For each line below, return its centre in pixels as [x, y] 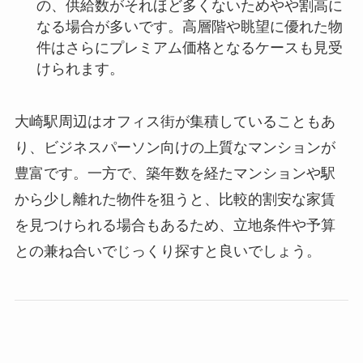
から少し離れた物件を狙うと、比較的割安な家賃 [175, 199]
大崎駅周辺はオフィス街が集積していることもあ [175, 121]
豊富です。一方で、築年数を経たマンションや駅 [175, 173]
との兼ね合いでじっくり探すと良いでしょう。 [167, 251]
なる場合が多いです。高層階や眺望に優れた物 [189, 26]
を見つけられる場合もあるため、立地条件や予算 [175, 225]
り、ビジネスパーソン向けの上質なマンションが [175, 147]
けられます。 [80, 68]
